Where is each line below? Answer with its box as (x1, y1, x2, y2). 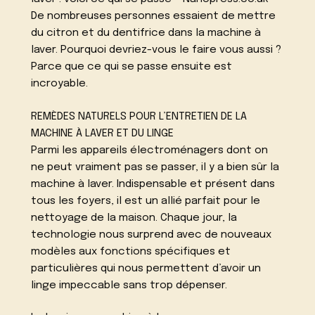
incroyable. (31, 77, 89, 89)
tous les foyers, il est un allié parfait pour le (31, 195, 261, 207)
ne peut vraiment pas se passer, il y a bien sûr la (31, 161, 280, 173)
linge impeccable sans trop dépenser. (31, 279, 228, 291)
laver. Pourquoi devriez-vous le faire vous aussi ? (31, 44, 282, 56)
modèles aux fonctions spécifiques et (31, 245, 231, 257)
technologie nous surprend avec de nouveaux (31, 229, 272, 240)
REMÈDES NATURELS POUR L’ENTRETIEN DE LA (31, 110, 247, 122)
